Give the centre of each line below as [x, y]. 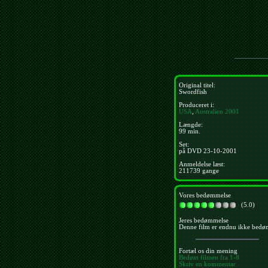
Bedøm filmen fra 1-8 [209, 257]
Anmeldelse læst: [202, 164]
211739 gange [199, 171]
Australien [209, 112]
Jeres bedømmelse [204, 221]
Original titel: [197, 85]
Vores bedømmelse [205, 195]
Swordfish [193, 92]
